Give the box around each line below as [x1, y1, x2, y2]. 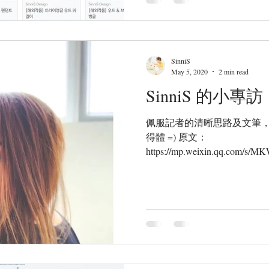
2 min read [219, 66, 249, 76]
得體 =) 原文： [146, 130, 207, 143]
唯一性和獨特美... [146, 173, 220, 186]
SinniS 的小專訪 [146, 83, 263, 107]
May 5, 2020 [171, 66, 208, 76]
